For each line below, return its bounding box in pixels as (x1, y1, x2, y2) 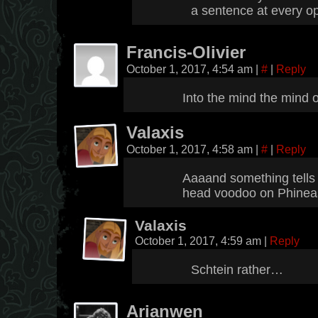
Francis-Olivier (126, 43, 246, 62)
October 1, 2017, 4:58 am (126, 143, 256, 155)
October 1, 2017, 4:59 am (135, 234, 264, 247)
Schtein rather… (191, 263, 283, 277)
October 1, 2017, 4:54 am (126, 62, 256, 75)
